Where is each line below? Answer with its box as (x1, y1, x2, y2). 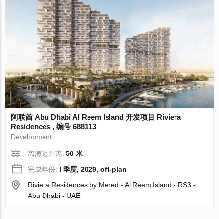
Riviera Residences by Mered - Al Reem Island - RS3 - (28, 180, 196, 189)
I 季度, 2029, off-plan (59, 165, 127, 173)
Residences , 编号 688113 (11, 122, 97, 131)
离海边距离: (28, 149, 66, 157)
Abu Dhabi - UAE (28, 191, 81, 199)
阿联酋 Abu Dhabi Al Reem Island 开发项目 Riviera (11, 112, 181, 121)
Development (11, 132, 52, 141)
